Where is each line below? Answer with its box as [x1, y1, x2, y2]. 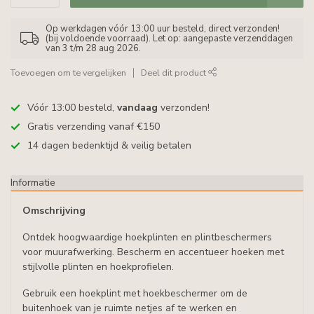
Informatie [11, 176, 55, 189]
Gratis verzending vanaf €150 [27, 120, 160, 133]
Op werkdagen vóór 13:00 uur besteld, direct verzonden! [46, 22, 280, 35]
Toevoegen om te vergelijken [11, 67, 126, 78]
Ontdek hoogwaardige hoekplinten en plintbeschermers [22, 230, 272, 244]
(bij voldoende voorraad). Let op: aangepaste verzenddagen [46, 32, 293, 45]
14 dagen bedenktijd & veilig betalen [27, 139, 191, 152]
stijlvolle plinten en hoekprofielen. [22, 259, 174, 273]
